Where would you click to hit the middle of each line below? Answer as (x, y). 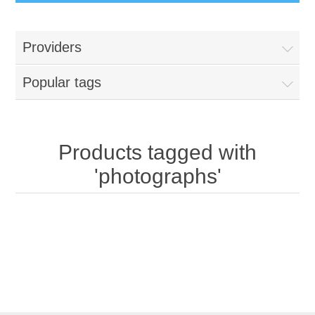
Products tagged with (157, 152)
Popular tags (62, 82)
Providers (52, 47)
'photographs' (157, 176)
